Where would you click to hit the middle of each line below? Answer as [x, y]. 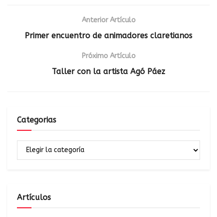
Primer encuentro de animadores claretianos [108, 35]
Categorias [37, 120]
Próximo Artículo [108, 56]
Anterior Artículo [108, 20]
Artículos [34, 197]
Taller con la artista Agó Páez [108, 71]
